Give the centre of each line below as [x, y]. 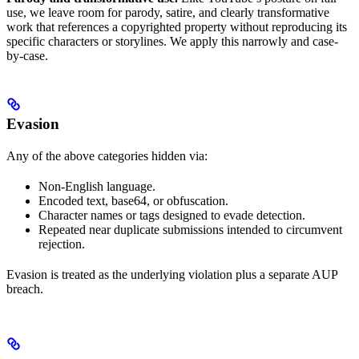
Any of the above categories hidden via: [107, 156]
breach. [25, 289]
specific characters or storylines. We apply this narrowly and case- [172, 42]
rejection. [62, 244]
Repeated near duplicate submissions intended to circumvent [190, 230]
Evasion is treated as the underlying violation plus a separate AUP [172, 275]
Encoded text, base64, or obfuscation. [133, 201]
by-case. [27, 56]
